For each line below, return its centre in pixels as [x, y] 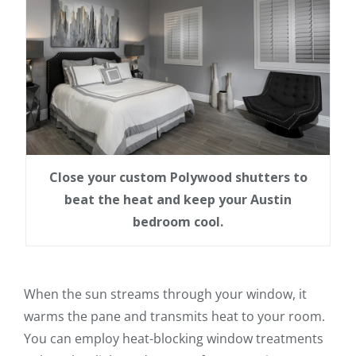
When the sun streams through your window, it [165, 294]
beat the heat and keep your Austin [178, 200]
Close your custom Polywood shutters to [178, 178]
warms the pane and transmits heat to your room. [174, 317]
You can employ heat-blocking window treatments [174, 339]
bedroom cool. [178, 222]
